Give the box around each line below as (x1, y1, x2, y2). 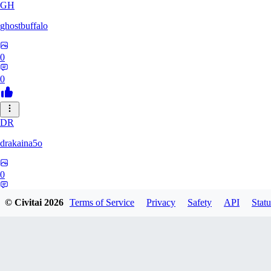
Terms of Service (70, 197, 134, 208)
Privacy (146, 197, 175, 208)
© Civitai (5, 197, 44, 208)
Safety (188, 197, 212, 208)
